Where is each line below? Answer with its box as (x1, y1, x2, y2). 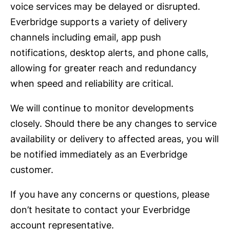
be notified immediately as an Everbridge (10, 149, 187, 160)
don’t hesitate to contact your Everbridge (10, 204, 190, 216)
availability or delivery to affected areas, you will (10, 133, 219, 145)
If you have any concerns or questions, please (10, 189, 209, 200)
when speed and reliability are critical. (10, 78, 175, 89)
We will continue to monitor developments (10, 103, 194, 114)
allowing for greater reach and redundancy (10, 63, 197, 74)
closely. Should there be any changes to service (10, 118, 217, 129)
